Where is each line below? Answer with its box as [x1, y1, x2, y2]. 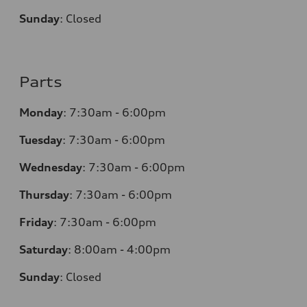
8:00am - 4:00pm [74, 242, 171, 256]
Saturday [19, 242, 68, 256]
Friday [19, 214, 53, 229]
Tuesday [19, 132, 62, 147]
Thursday [19, 187, 69, 201]
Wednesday [19, 160, 82, 174]
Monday [19, 105, 63, 119]
